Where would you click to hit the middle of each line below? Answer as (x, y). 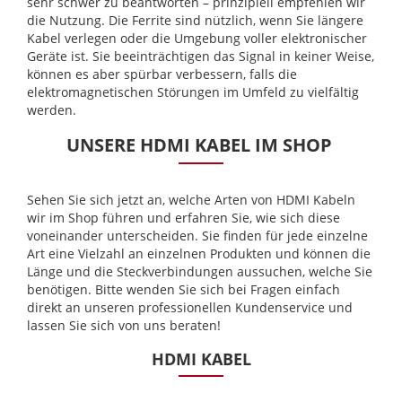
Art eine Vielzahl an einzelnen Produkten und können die (199, 254)
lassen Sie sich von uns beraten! (124, 326)
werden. (52, 110)
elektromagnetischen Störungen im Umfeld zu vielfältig (193, 92)
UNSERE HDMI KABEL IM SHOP (201, 145)
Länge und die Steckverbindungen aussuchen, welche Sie (200, 272)
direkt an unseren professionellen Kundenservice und (190, 308)
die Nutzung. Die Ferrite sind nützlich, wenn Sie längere (195, 21)
